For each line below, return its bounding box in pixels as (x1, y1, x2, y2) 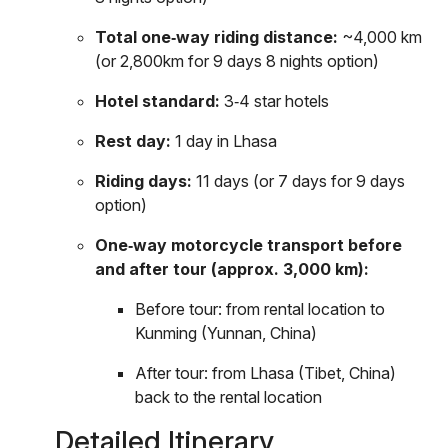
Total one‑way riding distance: (95, 27, 338, 48)
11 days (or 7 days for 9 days (192, 171, 405, 192)
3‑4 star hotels (220, 91, 329, 112)
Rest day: (95, 131, 171, 152)
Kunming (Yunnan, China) (135, 323, 317, 344)
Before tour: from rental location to (135, 299, 385, 320)
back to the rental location (135, 387, 322, 408)
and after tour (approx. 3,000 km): (95, 259, 369, 280)
